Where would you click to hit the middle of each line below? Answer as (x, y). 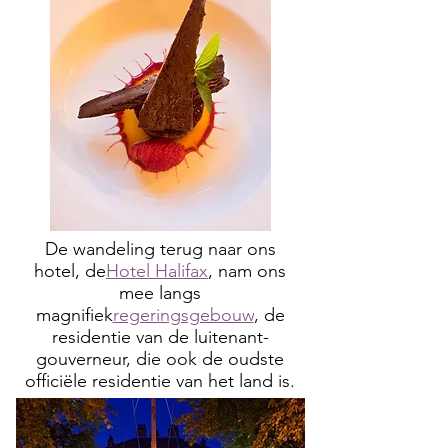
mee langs (160, 293)
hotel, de (70, 271)
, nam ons (247, 271)
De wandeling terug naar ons (160, 249)
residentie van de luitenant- (160, 337)
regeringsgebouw (183, 315)
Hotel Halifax (157, 271)
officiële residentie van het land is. (160, 381)
